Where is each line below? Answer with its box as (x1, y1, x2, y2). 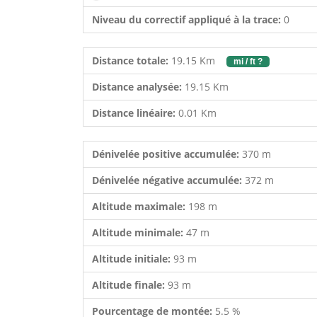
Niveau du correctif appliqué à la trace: (89, 13, 284, 26)
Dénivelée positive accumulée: (92, 147, 242, 161)
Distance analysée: (92, 80, 182, 93)
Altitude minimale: (92, 226, 186, 239)
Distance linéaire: (92, 106, 175, 120)
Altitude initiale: (92, 252, 173, 265)
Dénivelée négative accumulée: (92, 173, 245, 187)
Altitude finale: (92, 278, 168, 292)
